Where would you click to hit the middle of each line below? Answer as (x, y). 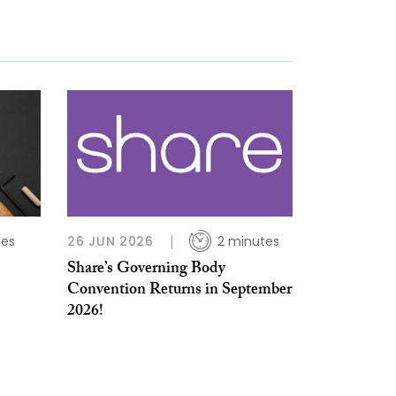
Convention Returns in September (179, 292)
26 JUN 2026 (110, 242)
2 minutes (248, 242)
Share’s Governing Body (146, 270)
